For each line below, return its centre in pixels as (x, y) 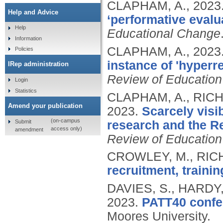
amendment (29, 129)
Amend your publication (45, 106)
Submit (23, 121)
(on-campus (65, 121)
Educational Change (164, 34)
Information (28, 38)
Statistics (26, 90)
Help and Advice (33, 12)
